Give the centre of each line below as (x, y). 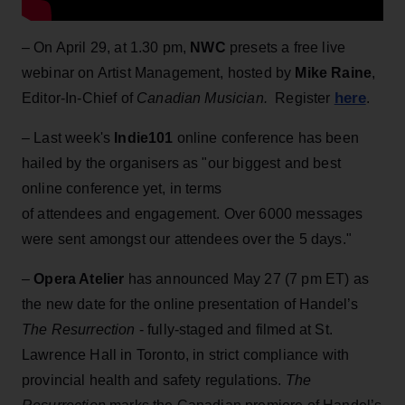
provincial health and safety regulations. (154, 380)
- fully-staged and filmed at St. (234, 329)
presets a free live (286, 47)
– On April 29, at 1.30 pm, (106, 47)
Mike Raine (332, 72)
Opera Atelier (81, 278)
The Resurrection (79, 329)
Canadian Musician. (200, 98)
